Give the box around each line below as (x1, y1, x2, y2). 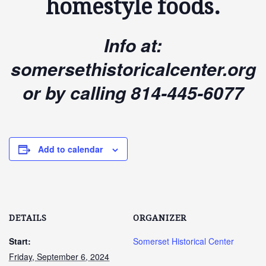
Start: (9, 235, 31, 247)
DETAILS (9, 213, 47, 223)
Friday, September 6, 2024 (9, 250, 109, 262)
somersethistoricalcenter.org (10, 56, 256, 82)
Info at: (104, 32, 162, 58)
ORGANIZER (133, 213, 186, 223)
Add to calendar (38, 142, 103, 155)
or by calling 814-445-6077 (23, 80, 243, 106)
